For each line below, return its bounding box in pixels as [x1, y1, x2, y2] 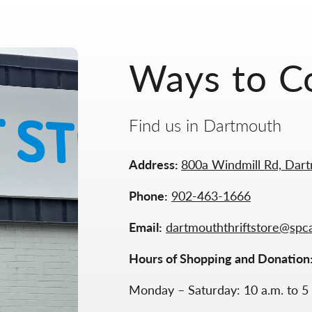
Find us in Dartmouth [129, 113, 281, 136]
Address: [129, 155, 181, 173]
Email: [129, 218, 162, 235]
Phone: [129, 187, 168, 204]
